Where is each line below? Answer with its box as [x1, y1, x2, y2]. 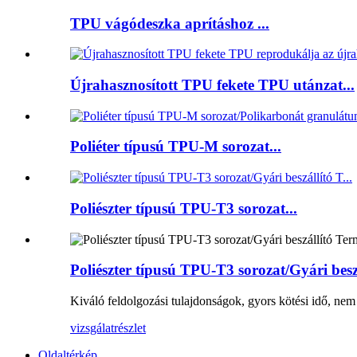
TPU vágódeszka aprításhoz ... [70, 14, 269, 32]
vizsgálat [70, 321, 114, 335]
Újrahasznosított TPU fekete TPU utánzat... [70, 76, 355, 94]
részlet [114, 321, 146, 335]
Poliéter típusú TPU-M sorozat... [70, 138, 281, 155]
